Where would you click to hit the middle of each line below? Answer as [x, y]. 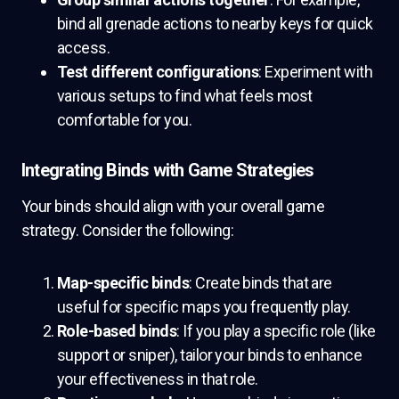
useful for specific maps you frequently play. [204, 307]
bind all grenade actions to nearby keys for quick [215, 24]
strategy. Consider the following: [128, 230]
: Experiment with [316, 72]
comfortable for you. [125, 120]
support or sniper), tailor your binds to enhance [210, 355]
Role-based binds [117, 331]
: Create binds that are [261, 283]
